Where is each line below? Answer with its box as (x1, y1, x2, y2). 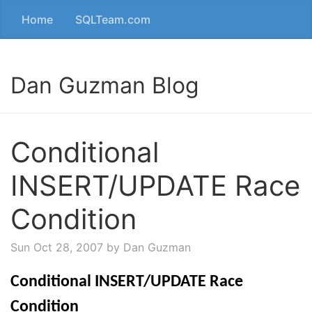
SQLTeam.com (75, 13, 150, 26)
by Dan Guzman (103, 240, 191, 254)
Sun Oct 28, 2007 (10, 240, 103, 254)
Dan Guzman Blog (10, 72, 199, 99)
